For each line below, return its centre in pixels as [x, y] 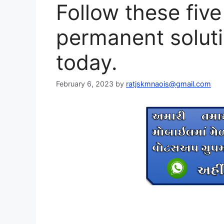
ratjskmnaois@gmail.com [168, 84]
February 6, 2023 [85, 84]
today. [87, 62]
